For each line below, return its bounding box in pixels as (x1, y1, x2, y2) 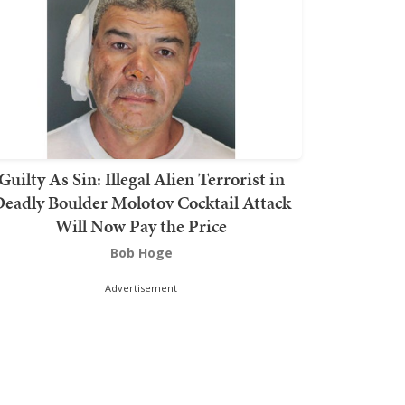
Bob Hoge (109, 243, 173, 261)
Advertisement (105, 280, 177, 295)
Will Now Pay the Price (55, 212, 227, 239)
